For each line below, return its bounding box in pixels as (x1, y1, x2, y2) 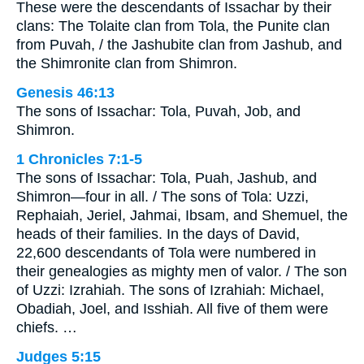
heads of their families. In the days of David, (16, 226, 300, 243)
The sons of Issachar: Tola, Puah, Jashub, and (16, 170, 317, 187)
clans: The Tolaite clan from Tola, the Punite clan (16, 18, 330, 35)
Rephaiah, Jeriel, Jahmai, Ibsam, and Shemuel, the (16, 207, 348, 224)
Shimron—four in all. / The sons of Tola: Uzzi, (16, 188, 309, 206)
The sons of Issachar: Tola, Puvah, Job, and (16, 103, 301, 120)
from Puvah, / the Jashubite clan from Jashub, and (16, 37, 342, 54)
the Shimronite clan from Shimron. (16, 55, 237, 72)
